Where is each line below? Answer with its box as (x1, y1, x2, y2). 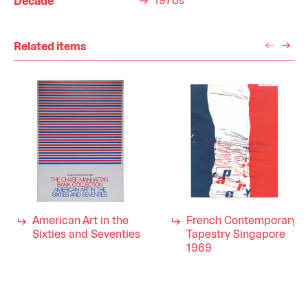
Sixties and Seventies (32, 230, 140, 240)
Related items (14, 42, 87, 52)
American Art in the (32, 216, 129, 226)
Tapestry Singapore (186, 230, 286, 240)
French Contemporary (186, 216, 298, 226)
